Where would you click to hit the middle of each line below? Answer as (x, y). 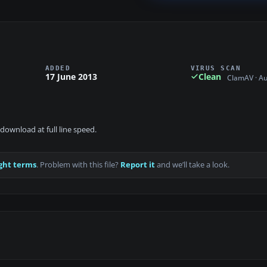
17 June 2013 (71, 76)
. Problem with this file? (78, 165)
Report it (138, 165)
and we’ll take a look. (192, 165)
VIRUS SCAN (216, 68)
